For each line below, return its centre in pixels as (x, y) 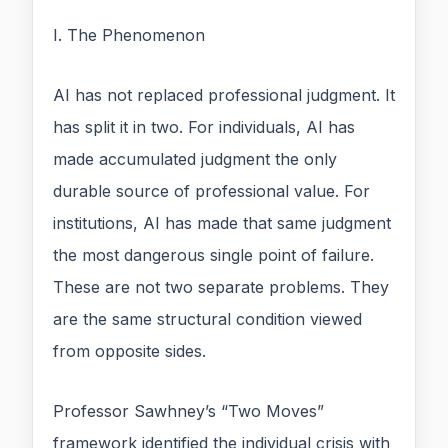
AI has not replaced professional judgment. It (224, 95)
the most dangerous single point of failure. (213, 255)
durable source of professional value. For (211, 191)
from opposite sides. (129, 351)
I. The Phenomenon (129, 35)
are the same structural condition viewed (207, 319)
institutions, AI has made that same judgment (222, 223)
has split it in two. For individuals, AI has (204, 127)
